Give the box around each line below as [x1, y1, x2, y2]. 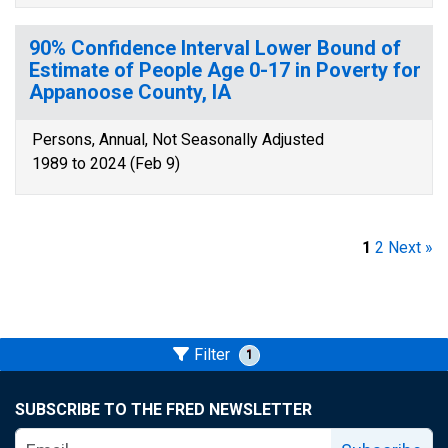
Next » [388, 238, 433, 257]
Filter [193, 345, 234, 364]
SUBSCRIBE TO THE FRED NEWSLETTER [15, 400, 312, 419]
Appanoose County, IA [29, 80, 231, 104]
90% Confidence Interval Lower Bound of [29, 36, 401, 60]
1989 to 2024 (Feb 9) [32, 154, 180, 173]
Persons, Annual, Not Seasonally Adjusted [32, 130, 324, 149]
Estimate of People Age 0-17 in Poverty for [29, 58, 421, 82]
